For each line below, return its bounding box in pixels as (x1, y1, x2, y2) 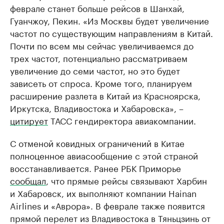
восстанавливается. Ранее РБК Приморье (10, 161, 181, 174)
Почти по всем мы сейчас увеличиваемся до (10, 38, 193, 51)
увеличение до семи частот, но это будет (10, 63, 180, 76)
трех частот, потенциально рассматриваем (10, 51, 187, 64)
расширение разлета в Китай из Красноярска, (10, 88, 200, 101)
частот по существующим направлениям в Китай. (10, 26, 213, 39)
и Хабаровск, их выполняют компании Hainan (10, 186, 196, 199)
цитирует (10, 113, 48, 126)
